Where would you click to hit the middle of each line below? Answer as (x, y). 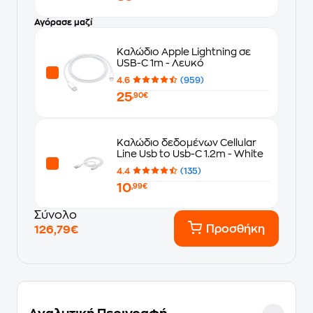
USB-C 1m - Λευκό (160, 63)
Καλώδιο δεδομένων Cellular (187, 142)
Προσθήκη (235, 229)
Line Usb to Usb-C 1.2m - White (190, 153)
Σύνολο (56, 215)
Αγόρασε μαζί (63, 22)
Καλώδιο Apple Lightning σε (184, 51)
